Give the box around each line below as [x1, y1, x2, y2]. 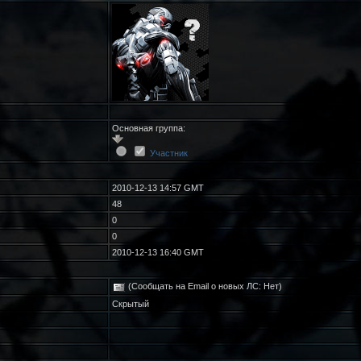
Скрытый [111, 299, 149, 309]
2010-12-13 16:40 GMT [111, 247, 204, 257]
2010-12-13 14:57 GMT [111, 183, 204, 193]
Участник [149, 147, 188, 158]
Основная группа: [111, 123, 185, 133]
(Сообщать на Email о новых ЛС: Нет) [125, 281, 282, 291]
